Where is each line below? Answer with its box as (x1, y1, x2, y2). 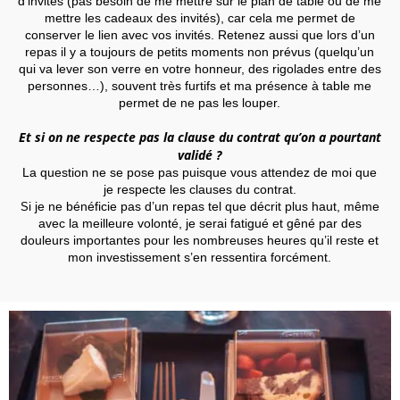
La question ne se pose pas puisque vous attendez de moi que (22, 165, 378, 179)
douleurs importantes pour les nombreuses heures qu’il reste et (21, 233, 379, 247)
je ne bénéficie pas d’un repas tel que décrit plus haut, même (30, 199, 379, 213)
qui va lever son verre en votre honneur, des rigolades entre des (18, 61, 381, 76)
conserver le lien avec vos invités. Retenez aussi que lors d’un (24, 27, 375, 42)
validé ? (178, 146, 222, 163)
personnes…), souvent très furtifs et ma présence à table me (28, 78, 372, 93)
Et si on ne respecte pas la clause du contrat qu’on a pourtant (18, 129, 381, 146)
